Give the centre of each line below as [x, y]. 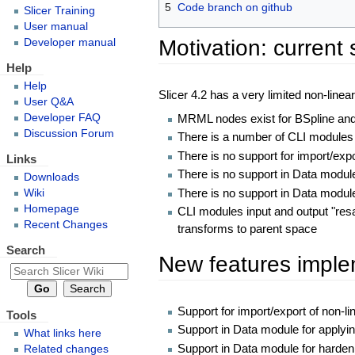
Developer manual [69, 42]
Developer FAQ [62, 117]
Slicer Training [59, 10]
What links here [62, 334]
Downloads [51, 177]
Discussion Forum [69, 133]
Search [25, 250]
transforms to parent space [248, 229]
